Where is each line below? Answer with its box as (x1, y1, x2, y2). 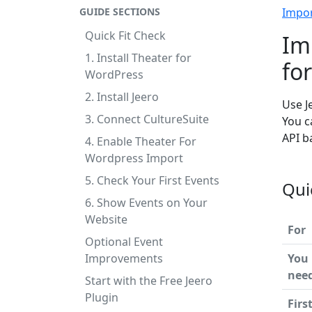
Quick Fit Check (85, 28, 166, 43)
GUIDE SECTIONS (79, 5, 160, 18)
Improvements (85, 251, 163, 266)
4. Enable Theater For (85, 134, 196, 149)
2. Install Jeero (85, 89, 159, 104)
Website (85, 212, 127, 227)
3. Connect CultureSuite (85, 111, 209, 127)
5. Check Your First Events (85, 173, 219, 188)
